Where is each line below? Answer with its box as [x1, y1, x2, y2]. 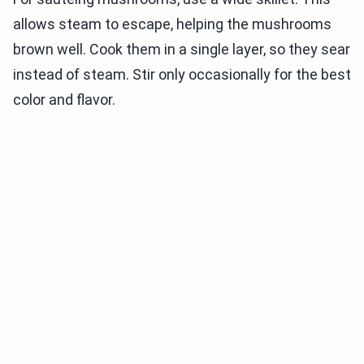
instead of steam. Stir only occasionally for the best [13, 66, 351, 84]
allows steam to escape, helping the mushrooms [13, 15, 331, 33]
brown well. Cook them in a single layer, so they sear [13, 41, 350, 58]
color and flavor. [13, 91, 115, 109]
